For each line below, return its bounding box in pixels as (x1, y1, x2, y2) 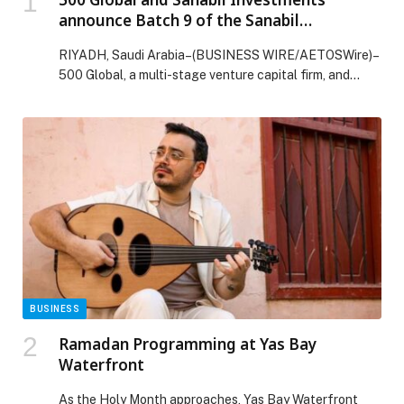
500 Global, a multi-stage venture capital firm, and (59, 67, 350, 82)
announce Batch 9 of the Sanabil (59, 9, 299, 31)
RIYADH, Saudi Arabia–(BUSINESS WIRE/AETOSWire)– (59, 47, 380, 62)
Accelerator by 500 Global (59, 30, 249, 51)
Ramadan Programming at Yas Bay (59, 333, 317, 354)
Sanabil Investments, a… (59, 87, 199, 102)
